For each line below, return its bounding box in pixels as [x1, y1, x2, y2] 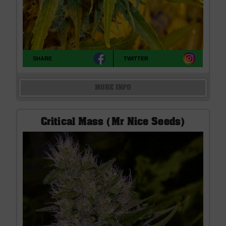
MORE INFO [94, 85, 132, 91]
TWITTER [124, 55, 149, 62]
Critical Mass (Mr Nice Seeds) [41, 118, 185, 127]
